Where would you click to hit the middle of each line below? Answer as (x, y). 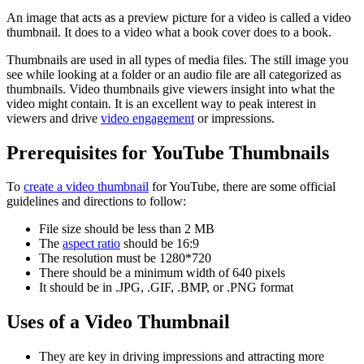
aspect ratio (91, 244)
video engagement (147, 118)
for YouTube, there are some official (242, 187)
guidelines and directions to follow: (96, 201)
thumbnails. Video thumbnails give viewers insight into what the (171, 89)
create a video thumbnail (86, 187)
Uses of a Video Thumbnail (118, 322)
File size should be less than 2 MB (127, 229)
